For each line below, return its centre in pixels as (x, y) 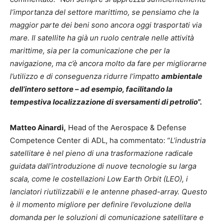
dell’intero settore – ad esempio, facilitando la (91, 89)
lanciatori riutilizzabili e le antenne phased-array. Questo (109, 192)
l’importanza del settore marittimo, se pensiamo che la (104, 12)
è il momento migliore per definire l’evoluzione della (100, 204)
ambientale (182, 76)
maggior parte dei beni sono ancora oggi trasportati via (106, 25)
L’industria (188, 140)
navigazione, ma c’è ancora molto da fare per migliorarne (108, 63)
